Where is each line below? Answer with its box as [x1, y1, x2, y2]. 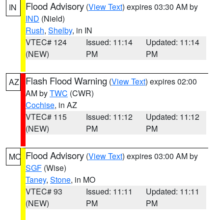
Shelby [48, 25, 72, 36]
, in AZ [55, 99, 77, 110]
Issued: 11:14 [85, 36, 133, 48]
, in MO [71, 174, 95, 185]
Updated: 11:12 [146, 111, 200, 122]
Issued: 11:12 [85, 111, 133, 122]
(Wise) [42, 162, 66, 173]
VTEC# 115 [26, 111, 67, 122]
